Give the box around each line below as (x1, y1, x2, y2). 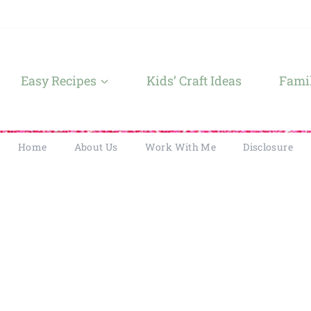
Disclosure (243, 140, 294, 154)
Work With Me (144, 140, 217, 154)
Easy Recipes (21, 72, 96, 89)
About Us (74, 140, 118, 154)
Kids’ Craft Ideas (146, 72, 242, 89)
